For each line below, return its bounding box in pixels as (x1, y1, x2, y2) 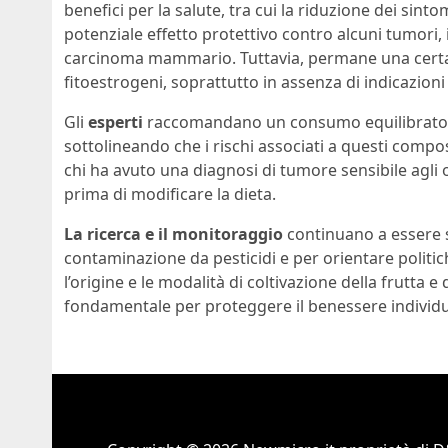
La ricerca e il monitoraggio (64, 222, 283, 245)
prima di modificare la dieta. (64, 182, 276, 205)
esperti (88, 110, 143, 133)
